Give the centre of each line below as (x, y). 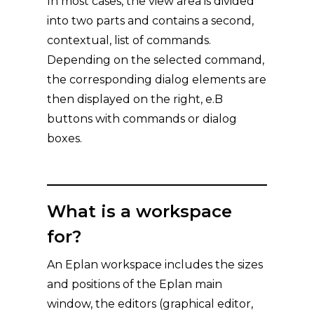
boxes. (65, 138)
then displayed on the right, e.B (135, 99)
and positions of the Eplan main (135, 284)
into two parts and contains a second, (151, 21)
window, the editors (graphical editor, (150, 304)
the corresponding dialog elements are (157, 80)
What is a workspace (140, 211)
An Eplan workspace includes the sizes (155, 265)
